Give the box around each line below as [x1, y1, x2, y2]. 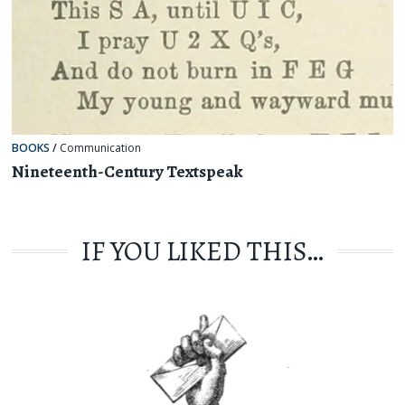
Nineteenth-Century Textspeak [12, 159, 244, 184]
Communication [60, 140, 142, 156]
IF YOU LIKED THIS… [80, 232, 324, 270]
